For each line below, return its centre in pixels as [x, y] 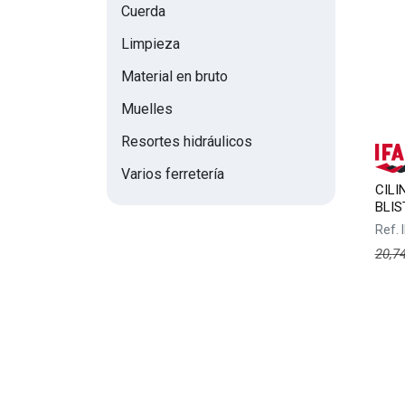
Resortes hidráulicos [187, 141]
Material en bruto [174, 76]
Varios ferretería [173, 174]
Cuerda [143, 11]
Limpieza [151, 44]
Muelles [147, 109]
